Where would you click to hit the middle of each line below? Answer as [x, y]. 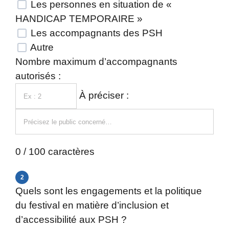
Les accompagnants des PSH [95, 33]
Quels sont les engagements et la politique [109, 191]
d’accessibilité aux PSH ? [71, 220]
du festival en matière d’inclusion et [92, 205]
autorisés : [38, 76]
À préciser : [104, 96]
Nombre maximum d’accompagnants [96, 62]
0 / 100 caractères [55, 152]
